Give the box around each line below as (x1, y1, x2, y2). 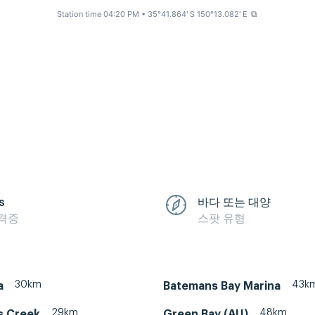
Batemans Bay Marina (163, 281, 281, 292)
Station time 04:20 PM (56, 9, 139, 20)
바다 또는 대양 (198, 196, 271, 208)
